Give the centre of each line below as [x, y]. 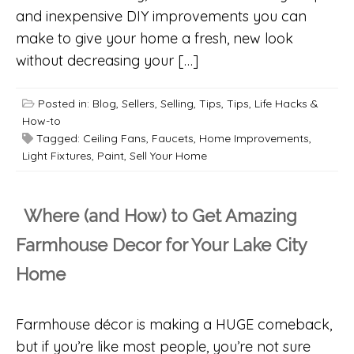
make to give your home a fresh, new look [154, 39]
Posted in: [64, 104]
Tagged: [58, 139]
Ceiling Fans [115, 139]
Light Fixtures [57, 156]
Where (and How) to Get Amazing [160, 216]
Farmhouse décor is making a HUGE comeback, [174, 325]
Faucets [173, 139]
